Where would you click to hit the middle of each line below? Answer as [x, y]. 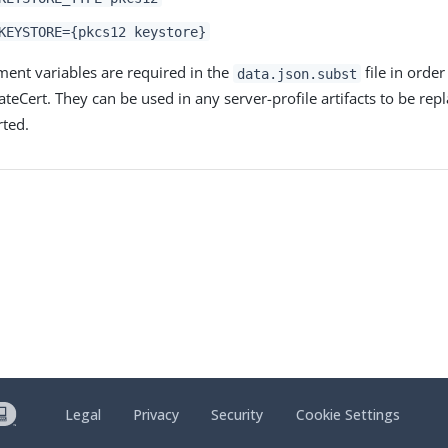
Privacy [156, 415]
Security [237, 415]
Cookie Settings [348, 415]
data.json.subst [297, 73]
